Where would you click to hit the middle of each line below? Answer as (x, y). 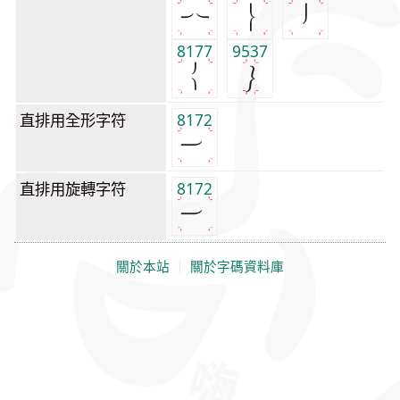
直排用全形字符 (73, 120)
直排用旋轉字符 (73, 189)
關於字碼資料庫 (237, 267)
